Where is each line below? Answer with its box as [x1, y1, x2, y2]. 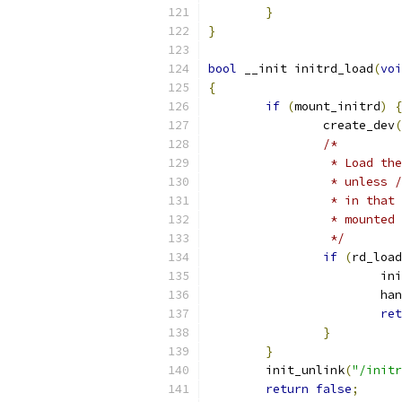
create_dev [323, 118, 395, 133]
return [266, 381, 309, 397]
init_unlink [266, 363, 345, 378]
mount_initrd [294, 99, 380, 114]
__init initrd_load [237, 61, 373, 76]
